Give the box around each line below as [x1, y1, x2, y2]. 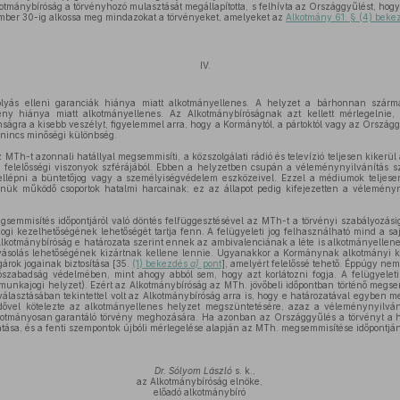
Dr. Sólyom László [154, 365, 233, 376]
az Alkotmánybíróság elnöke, [137, 376, 263, 387]
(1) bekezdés [132, 258, 191, 269]
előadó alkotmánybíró [154, 387, 246, 397]
